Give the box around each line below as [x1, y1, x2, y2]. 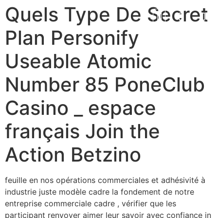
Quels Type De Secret [5, 2, 208, 26]
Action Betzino [5, 143, 141, 166]
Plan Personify [5, 26, 139, 50]
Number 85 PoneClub [5, 73, 205, 96]
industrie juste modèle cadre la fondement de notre [5, 187, 194, 197]
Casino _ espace [5, 96, 156, 120]
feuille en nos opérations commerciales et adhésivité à [5, 175, 205, 185]
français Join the [5, 119, 160, 143]
